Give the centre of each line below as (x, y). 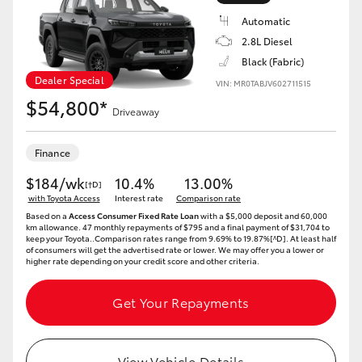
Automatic (266, 21)
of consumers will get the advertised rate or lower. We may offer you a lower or (175, 249)
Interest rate (139, 198)
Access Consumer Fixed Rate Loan (134, 215)
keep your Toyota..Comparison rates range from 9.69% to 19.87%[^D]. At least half (181, 238)
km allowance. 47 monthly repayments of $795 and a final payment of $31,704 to (178, 227)
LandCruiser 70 (43, 88)
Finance (53, 152)
